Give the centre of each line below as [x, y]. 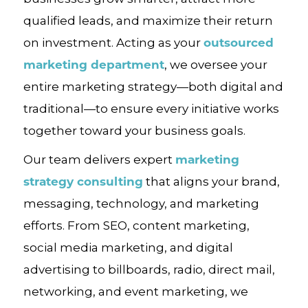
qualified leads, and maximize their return [148, 21]
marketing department [93, 64]
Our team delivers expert [99, 159]
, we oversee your [216, 65]
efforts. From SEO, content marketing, [136, 225]
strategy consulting [83, 181]
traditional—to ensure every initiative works [151, 109]
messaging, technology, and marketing [141, 203]
